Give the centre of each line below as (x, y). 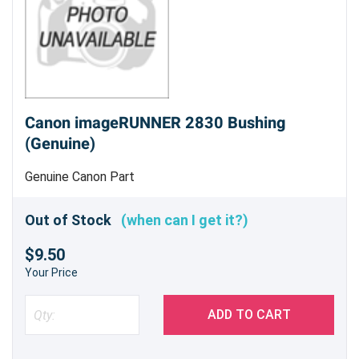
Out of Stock (73, 220)
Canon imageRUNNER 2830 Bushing (155, 123)
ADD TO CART (249, 315)
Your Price (51, 273)
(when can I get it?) (185, 220)
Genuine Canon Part (80, 176)
